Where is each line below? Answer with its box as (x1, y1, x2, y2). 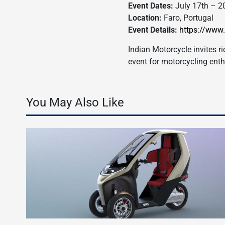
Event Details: (128, 25, 178, 35)
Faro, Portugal (162, 13, 214, 23)
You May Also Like (26, 95, 124, 109)
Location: (128, 13, 162, 23)
